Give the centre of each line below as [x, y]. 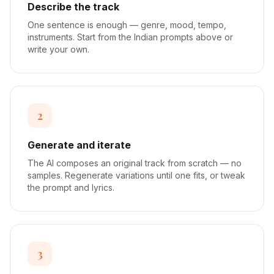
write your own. [58, 49]
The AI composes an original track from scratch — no [135, 163]
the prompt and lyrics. [71, 187]
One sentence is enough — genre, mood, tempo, [127, 25]
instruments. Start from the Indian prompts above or [130, 37]
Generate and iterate [79, 145]
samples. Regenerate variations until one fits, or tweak [136, 175]
